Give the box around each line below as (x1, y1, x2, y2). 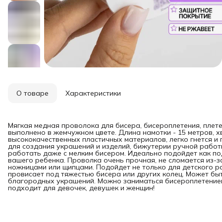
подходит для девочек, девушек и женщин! (8, 183, 155, 192)
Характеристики (65, 88, 121, 98)
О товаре (16, 88, 49, 98)
